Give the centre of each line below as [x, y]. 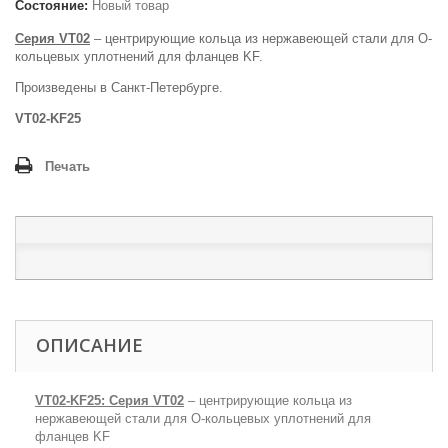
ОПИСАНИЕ [89, 345]
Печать [67, 166]
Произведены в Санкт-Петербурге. [119, 87]
